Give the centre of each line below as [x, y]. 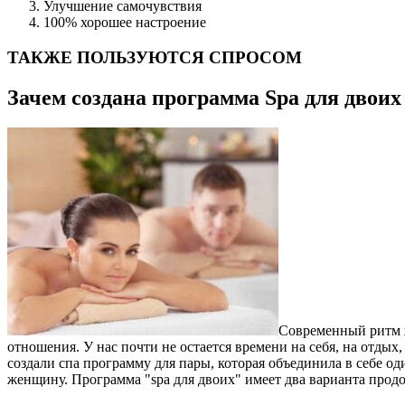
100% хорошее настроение [125, 22]
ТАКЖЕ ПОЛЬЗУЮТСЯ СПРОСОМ [155, 57]
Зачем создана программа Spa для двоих [204, 97]
